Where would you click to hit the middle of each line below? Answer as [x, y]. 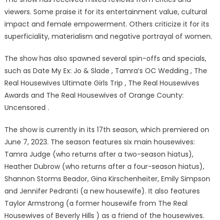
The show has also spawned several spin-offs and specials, [105, 58]
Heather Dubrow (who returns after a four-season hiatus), [104, 166]
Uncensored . [27, 107]
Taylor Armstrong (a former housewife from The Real [96, 203]
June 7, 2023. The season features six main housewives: [99, 142]
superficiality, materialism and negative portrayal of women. [108, 36]
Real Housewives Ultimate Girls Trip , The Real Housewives [102, 83]
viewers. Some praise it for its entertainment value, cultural [106, 12]
